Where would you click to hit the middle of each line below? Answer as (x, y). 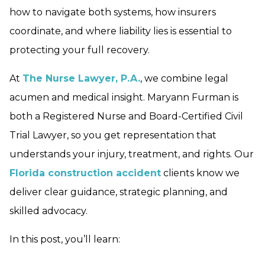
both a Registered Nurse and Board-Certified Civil (126, 117)
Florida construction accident (85, 173)
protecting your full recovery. (80, 50)
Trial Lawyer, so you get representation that (113, 135)
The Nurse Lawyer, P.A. (81, 79)
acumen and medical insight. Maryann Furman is (124, 98)
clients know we (200, 173)
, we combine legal (184, 79)
